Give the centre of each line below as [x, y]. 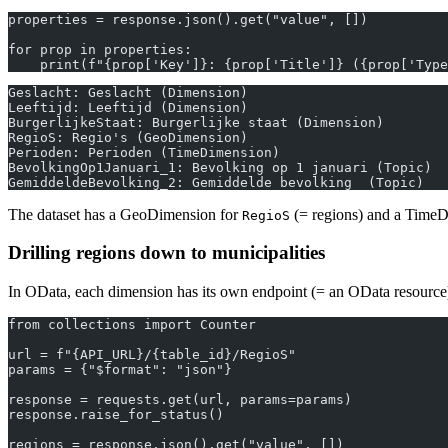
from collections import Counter [132, 325]
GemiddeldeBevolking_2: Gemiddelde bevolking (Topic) [216, 182]
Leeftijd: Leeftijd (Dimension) [128, 107]
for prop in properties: [100, 49]
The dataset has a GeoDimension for [125, 214]
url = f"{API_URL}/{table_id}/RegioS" [152, 355]
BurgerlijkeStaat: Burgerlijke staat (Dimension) [196, 122]
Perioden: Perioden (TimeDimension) [144, 152]
